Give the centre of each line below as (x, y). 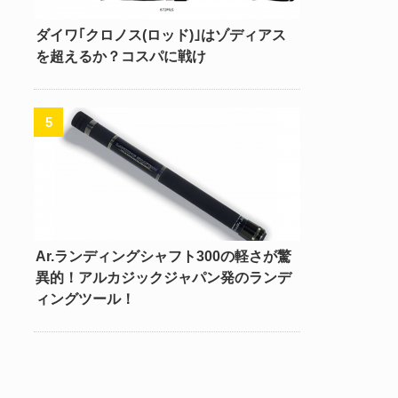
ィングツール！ (85, 298)
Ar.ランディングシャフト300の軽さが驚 (163, 255)
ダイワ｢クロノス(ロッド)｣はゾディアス (161, 34)
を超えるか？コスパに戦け (121, 56)
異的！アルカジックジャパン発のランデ (163, 277)
